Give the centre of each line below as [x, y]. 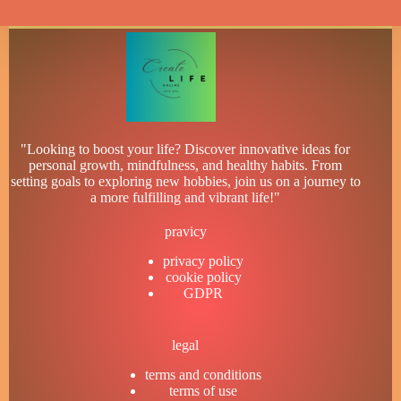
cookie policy [203, 277]
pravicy [185, 232]
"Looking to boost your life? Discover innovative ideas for [186, 149]
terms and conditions [204, 375]
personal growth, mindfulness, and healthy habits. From [186, 166]
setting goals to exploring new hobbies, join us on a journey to [185, 182]
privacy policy [204, 261]
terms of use [204, 391]
